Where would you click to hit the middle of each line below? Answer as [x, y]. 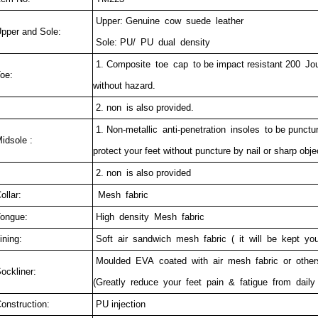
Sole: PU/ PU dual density [151, 42]
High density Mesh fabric [148, 217]
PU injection [120, 304]
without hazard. [124, 86]
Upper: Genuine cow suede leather [168, 21]
